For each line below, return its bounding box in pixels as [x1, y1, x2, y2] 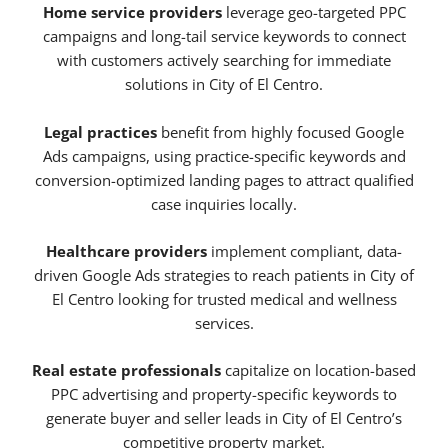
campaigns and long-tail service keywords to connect [42, 26, 406, 47]
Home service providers [42, 2, 222, 23]
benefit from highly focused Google [157, 121, 404, 142]
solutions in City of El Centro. [125, 74, 323, 95]
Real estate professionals [32, 360, 221, 381]
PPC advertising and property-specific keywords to [51, 384, 397, 405]
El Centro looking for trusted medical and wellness [51, 289, 397, 310]
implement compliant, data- [207, 241, 402, 262]
